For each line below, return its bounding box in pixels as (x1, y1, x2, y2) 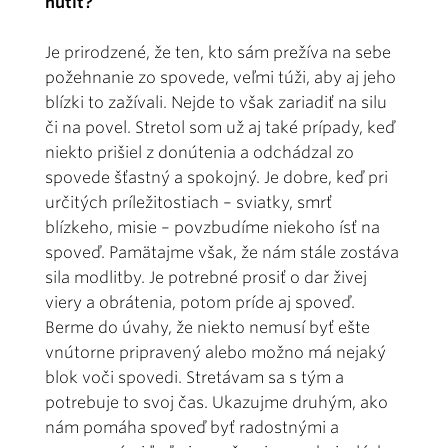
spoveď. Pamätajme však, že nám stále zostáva (45, 243, 399, 263)
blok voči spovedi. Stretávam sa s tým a (45, 368, 344, 388)
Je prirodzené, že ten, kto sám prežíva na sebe (45, 43, 391, 63)
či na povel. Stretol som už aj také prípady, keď (45, 118, 395, 138)
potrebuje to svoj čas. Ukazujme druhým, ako (45, 393, 388, 413)
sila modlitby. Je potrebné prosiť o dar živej (45, 268, 367, 288)
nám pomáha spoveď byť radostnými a (45, 418, 339, 438)
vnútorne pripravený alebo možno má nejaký (45, 343, 386, 363)
